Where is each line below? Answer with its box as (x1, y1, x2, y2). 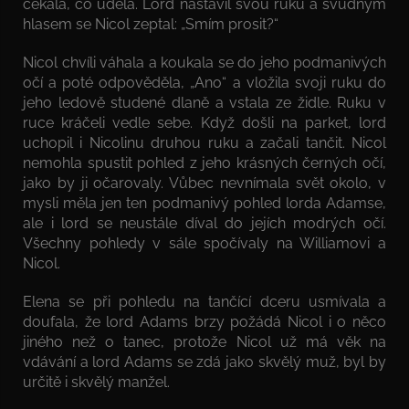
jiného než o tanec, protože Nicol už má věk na (23, 332, 386, 351)
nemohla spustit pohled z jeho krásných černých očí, (23, 153, 386, 172)
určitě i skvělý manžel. (23, 372, 170, 391)
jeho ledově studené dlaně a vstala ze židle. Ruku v (23, 93, 386, 111)
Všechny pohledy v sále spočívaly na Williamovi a (23, 234, 386, 252)
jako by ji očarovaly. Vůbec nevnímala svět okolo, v (23, 173, 386, 192)
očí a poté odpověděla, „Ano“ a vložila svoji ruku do (23, 73, 386, 91)
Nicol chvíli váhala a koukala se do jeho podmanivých (23, 53, 386, 71)
